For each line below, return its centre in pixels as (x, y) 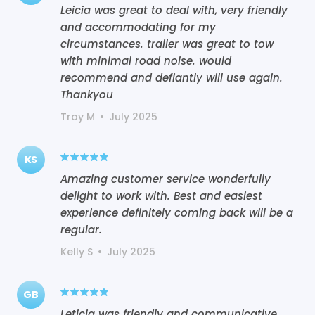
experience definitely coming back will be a (177, 212)
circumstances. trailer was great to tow (167, 44)
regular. (81, 229)
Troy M (78, 116)
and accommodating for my (138, 27)
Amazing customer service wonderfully (166, 179)
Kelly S (77, 251)
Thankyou (87, 94)
